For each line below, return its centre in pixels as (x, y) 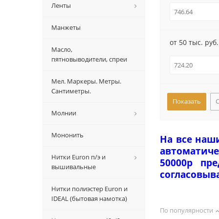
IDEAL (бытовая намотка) (89, 198)
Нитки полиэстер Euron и (89, 189)
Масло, (62, 49)
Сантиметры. (71, 91)
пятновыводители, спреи (89, 59)
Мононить (67, 135)
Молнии (64, 113)
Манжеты (66, 27)
